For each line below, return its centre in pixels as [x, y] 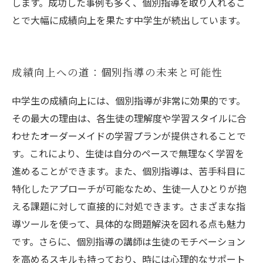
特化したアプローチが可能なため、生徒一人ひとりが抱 [129, 188]
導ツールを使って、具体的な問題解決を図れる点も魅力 [129, 224]
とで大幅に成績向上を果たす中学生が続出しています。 [129, 20]
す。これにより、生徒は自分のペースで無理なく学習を [128, 153]
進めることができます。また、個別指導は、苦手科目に [129, 171]
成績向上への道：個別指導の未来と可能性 [117, 73]
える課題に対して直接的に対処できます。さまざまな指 [129, 206]
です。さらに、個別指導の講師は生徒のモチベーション [129, 241]
